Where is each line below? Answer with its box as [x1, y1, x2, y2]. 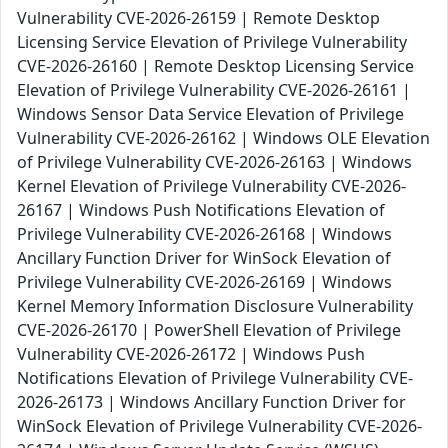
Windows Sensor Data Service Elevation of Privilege [17, 103, 404, 126]
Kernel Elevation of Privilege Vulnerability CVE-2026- [17, 175, 406, 198]
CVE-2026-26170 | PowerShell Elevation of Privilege [17, 319, 401, 342]
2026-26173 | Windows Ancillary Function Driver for [17, 391, 406, 414]
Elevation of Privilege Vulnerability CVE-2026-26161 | [17, 79, 411, 102]
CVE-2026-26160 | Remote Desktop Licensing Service [17, 55, 414, 78]
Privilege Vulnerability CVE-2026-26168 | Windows [17, 223, 392, 246]
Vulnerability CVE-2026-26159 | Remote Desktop [17, 7, 380, 30]
